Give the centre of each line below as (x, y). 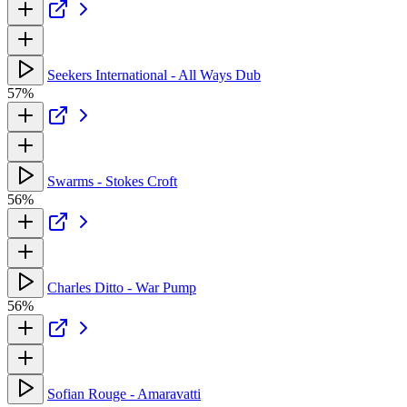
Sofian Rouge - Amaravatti (124, 393)
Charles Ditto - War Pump (122, 287)
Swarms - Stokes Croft (112, 181)
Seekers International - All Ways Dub (154, 74)
